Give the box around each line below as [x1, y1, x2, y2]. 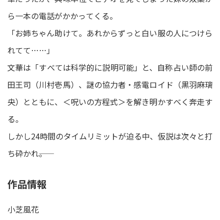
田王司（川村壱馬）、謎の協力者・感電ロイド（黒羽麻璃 [7, 78, 213, 90]
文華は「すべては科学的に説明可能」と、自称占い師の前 [7, 61, 213, 73]
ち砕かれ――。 [7, 147, 47, 159]
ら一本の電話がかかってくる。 [7, 9, 117, 22]
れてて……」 [7, 44, 55, 56]
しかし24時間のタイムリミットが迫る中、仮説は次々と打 [7, 130, 213, 142]
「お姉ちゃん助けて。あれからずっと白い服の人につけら [7, 27, 213, 39]
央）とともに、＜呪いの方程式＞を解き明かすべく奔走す [7, 95, 213, 108]
